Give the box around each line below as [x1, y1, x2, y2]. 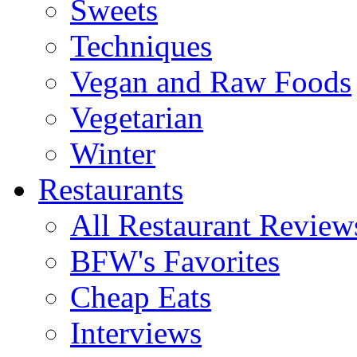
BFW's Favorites [70, 244, 280, 278]
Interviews [70, 316, 202, 350]
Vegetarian [70, 100, 203, 135]
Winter [70, 136, 155, 171]
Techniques [70, 29, 212, 63]
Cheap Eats [70, 280, 211, 314]
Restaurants [38, 172, 183, 206]
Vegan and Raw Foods [70, 65, 351, 99]
